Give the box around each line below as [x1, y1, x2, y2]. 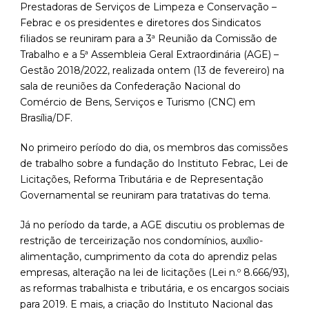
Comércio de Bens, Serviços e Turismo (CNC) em [20, 96, 255, 109]
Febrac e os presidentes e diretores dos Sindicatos [20, 17, 261, 30]
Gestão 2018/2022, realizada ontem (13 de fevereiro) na [20, 64, 284, 77]
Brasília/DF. [20, 112, 72, 125]
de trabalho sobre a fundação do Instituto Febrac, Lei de [20, 157, 288, 170]
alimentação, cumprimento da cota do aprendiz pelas [20, 250, 277, 263]
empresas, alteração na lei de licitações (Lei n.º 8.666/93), [20, 266, 289, 279]
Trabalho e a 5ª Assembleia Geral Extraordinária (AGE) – [20, 48, 279, 61]
